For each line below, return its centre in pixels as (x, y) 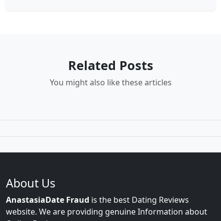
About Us (31, 183)
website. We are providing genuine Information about (107, 212)
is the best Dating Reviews (139, 200)
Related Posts (110, 65)
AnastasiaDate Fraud (48, 200)
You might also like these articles (110, 83)
